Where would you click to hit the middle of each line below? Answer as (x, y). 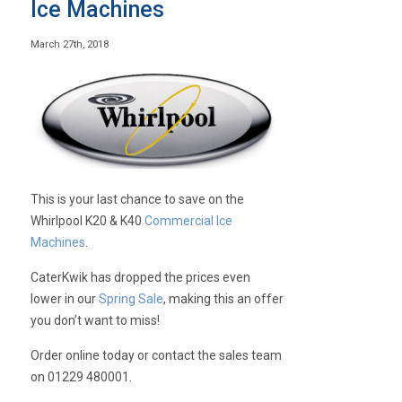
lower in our (65, 298)
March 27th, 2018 (70, 44)
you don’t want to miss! (96, 320)
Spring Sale (131, 298)
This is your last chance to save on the (138, 199)
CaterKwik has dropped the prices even (141, 277)
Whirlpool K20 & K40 (88, 220)
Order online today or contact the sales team (157, 355)
